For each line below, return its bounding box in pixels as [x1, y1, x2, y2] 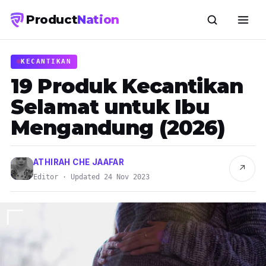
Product [26, 12, 78, 27]
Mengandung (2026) [11, 115, 225, 140]
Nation [77, 12, 119, 27]
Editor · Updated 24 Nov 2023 [33, 172, 150, 181]
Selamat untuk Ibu [11, 94, 210, 119]
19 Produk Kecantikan [11, 73, 243, 99]
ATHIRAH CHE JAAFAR [33, 157, 125, 167]
